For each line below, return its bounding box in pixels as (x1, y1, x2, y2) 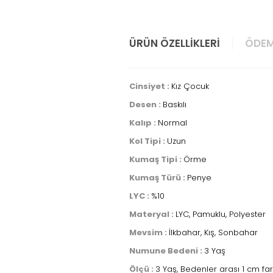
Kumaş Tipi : (129, 154, 183, 165)
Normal (158, 117, 187, 129)
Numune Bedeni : (129, 245, 204, 257)
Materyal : (129, 208, 175, 220)
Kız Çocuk (171, 80, 209, 92)
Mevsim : (129, 227, 169, 238)
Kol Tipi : (129, 135, 167, 147)
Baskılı (163, 99, 186, 110)
